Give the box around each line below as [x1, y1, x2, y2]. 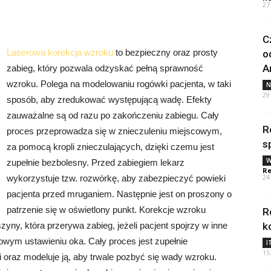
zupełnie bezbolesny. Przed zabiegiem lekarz [7, 157, 184, 168]
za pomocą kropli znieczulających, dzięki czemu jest [7, 141, 214, 152]
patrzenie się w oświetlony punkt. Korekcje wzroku [7, 204, 206, 215]
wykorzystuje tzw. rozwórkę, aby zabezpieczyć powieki [7, 172, 226, 183]
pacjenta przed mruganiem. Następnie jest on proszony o [7, 188, 232, 199]
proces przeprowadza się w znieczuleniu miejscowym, [7, 125, 222, 136]
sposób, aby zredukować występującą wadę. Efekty [7, 94, 212, 105]
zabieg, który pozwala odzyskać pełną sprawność [7, 62, 203, 73]
